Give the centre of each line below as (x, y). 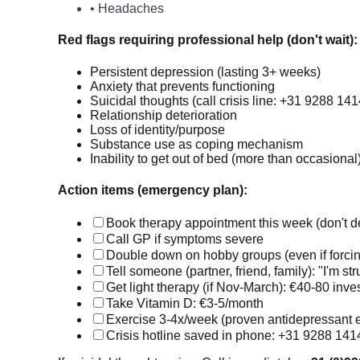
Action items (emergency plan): (153, 190)
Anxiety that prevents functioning (182, 86)
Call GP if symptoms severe (185, 239)
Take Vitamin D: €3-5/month (185, 304)
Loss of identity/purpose (157, 129)
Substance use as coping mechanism (196, 144)
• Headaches (127, 9)
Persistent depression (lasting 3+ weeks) (205, 72)
